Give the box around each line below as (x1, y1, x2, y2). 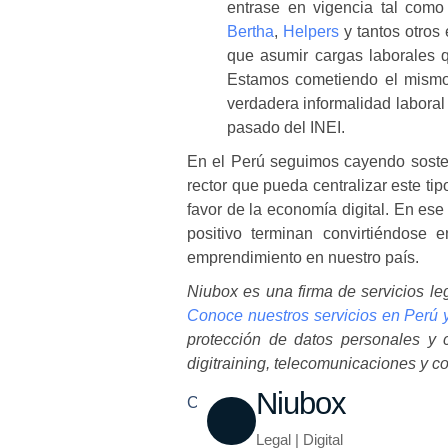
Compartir (187, 394, 257, 411)
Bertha (227, 23, 274, 40)
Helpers (282, 23, 339, 40)
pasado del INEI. (227, 119, 345, 136)
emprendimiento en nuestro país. (187, 249, 419, 266)
